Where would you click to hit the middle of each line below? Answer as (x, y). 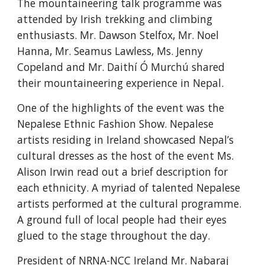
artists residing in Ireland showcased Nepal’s (126, 140)
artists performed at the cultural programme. (130, 203)
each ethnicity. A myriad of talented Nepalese (129, 188)
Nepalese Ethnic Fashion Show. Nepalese (116, 124)
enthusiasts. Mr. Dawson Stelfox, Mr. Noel (118, 35)
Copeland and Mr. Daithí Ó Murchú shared (121, 67)
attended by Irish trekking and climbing (115, 19)
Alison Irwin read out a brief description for (123, 172)
